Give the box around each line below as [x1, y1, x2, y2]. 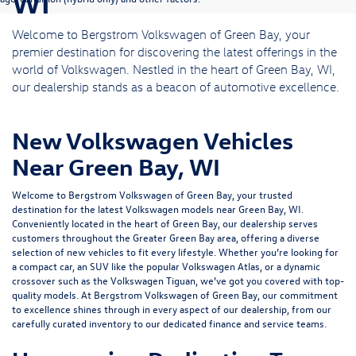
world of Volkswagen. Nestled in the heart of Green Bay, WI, [12, 61, 335, 76]
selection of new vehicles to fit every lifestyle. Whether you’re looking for [12, 244, 339, 258]
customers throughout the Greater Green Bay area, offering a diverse [12, 230, 319, 244]
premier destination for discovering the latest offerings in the [12, 44, 337, 59]
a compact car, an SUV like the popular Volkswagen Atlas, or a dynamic [12, 258, 320, 273]
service [262, 315, 294, 330]
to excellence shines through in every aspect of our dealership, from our [12, 301, 331, 315]
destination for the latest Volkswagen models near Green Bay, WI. [12, 201, 304, 215]
